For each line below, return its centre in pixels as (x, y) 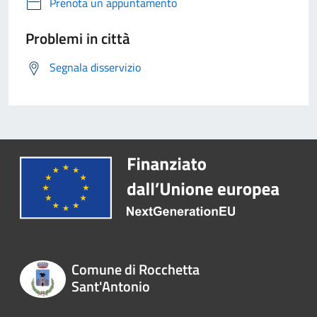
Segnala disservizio (95, 68)
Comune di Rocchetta (135, 270)
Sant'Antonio (110, 287)
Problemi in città (78, 39)
